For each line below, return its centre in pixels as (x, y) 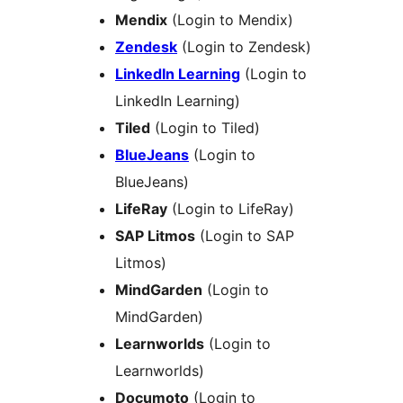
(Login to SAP (245, 236)
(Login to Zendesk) (244, 47)
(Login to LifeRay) (231, 209)
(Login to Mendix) (230, 20)
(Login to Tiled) (205, 128)
